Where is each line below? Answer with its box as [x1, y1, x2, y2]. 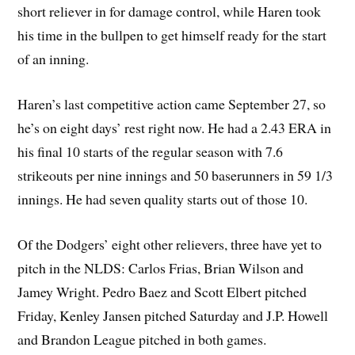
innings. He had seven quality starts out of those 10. [17, 189, 308, 208]
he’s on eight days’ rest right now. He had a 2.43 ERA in [17, 117, 332, 137]
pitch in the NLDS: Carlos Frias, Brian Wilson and [17, 258, 304, 277]
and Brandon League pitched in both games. [17, 329, 267, 349]
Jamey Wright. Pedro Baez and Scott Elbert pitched [17, 281, 307, 301]
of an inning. [17, 49, 90, 69]
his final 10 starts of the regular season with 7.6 [17, 141, 284, 161]
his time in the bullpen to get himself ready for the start [17, 25, 327, 45]
